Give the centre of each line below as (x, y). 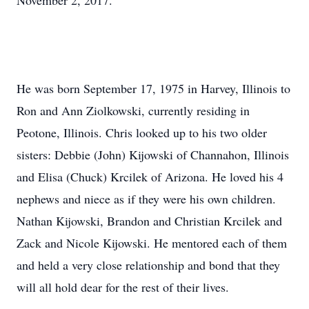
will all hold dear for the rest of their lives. (123, 287)
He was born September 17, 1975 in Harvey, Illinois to (153, 88)
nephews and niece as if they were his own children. (146, 199)
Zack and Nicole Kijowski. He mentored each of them (152, 243)
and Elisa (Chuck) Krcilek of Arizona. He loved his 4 (150, 177)
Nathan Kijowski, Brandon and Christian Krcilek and (149, 221)
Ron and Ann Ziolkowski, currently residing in (133, 110)
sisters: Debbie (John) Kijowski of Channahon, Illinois (153, 154)
